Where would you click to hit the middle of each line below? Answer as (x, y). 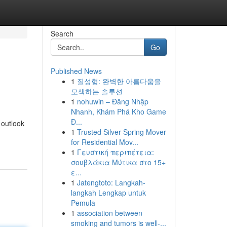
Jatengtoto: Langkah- (111, 182)
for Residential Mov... (104, 142)
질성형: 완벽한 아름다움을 (119, 81)
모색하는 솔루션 (97, 91)
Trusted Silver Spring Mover (121, 132)
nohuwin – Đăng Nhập (112, 101)
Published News (76, 71)
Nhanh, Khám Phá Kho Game (118, 111)
